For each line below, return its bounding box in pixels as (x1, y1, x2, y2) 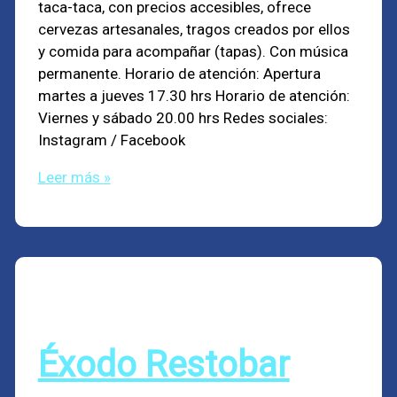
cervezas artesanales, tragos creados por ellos (37, 20, 350, 39)
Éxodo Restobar (37, 344, 290, 386)
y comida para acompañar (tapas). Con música (37, 43, 348, 61)
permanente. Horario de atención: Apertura (37, 65, 321, 83)
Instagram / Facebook (37, 131, 185, 150)
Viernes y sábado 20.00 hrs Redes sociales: (37, 109, 328, 128)
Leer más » (37, 168, 111, 187)
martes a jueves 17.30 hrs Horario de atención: (37, 87, 350, 105)
